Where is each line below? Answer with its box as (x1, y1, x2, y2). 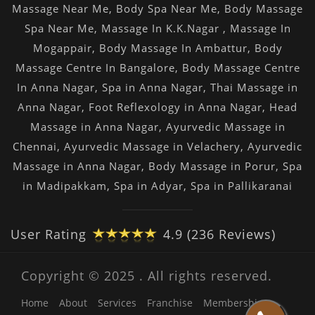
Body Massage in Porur (148, 158, 276, 173)
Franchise (147, 295, 193, 309)
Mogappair (32, 40, 92, 55)
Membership (203, 295, 264, 309)
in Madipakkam (22, 178, 107, 193)
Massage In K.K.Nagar (101, 20, 223, 35)
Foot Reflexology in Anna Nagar (89, 99, 262, 114)
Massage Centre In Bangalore (15, 60, 175, 75)
